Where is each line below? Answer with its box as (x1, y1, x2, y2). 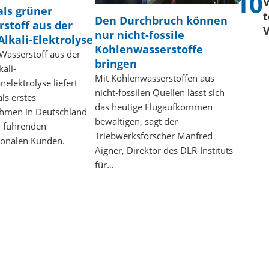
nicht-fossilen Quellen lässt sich (94, 86, 225, 98)
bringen (94, 56, 137, 71)
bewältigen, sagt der (94, 115, 178, 127)
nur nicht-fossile (94, 27, 184, 42)
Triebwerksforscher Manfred (94, 129, 213, 142)
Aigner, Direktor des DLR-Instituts (94, 144, 233, 156)
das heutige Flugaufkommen (94, 100, 213, 113)
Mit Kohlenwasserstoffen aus (94, 71, 214, 84)
